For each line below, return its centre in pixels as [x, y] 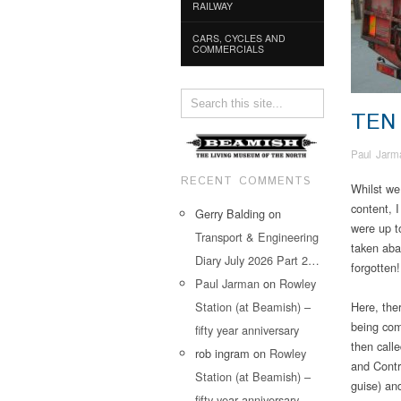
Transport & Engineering [257, 236]
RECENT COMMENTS [246, 181]
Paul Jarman [227, 283]
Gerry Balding [230, 213]
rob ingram [222, 353]
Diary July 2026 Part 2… [257, 260]
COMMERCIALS [228, 48]
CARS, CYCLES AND [239, 38]
